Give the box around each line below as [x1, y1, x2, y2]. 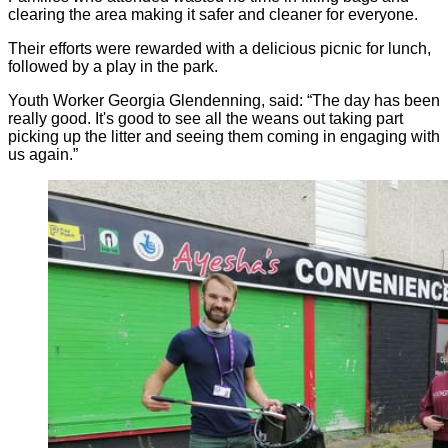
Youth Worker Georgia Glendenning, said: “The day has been [8, 92, 440, 110]
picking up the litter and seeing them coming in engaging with [8, 128, 440, 146]
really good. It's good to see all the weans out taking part [8, 110, 403, 128]
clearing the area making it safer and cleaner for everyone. [8, 6, 418, 24]
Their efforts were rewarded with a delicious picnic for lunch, [8, 40, 431, 58]
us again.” [8, 146, 78, 164]
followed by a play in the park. [8, 58, 218, 76]
